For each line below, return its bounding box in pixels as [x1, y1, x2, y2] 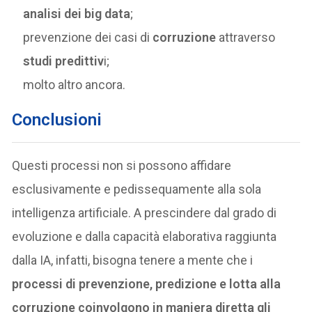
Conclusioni [12, 110, 102, 130]
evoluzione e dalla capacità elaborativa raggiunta [12, 229, 277, 244]
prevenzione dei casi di [23, 30, 153, 45]
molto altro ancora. [23, 77, 126, 93]
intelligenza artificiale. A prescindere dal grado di [12, 205, 277, 221]
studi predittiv [23, 54, 104, 69]
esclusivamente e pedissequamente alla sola [12, 182, 262, 197]
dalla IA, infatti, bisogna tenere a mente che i [12, 253, 253, 268]
